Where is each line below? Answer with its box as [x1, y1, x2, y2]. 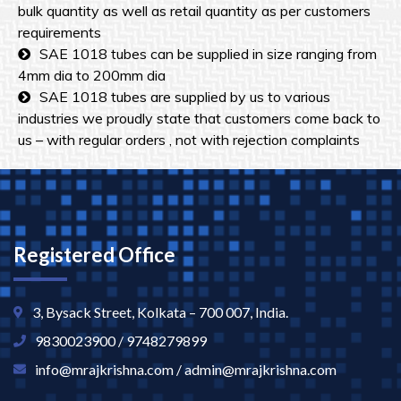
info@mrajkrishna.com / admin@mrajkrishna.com [35, 361, 337, 379]
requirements [18, 23, 101, 42]
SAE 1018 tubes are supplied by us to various [39, 88, 330, 107]
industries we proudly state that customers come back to [18, 109, 380, 128]
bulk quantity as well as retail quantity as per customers [18, 2, 371, 21]
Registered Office [13, 243, 175, 268]
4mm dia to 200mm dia [18, 66, 166, 85]
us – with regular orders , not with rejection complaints [18, 131, 360, 149]
